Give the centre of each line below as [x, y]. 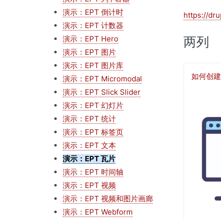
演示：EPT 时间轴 [93, 172]
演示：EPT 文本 [89, 145]
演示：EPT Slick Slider [102, 92]
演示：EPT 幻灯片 [93, 105]
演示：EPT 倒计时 [93, 12]
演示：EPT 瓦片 [89, 158]
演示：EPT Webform [98, 212]
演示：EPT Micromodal [102, 78]
